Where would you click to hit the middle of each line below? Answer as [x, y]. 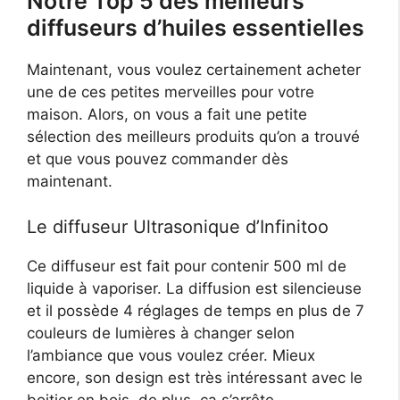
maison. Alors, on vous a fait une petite [167, 115]
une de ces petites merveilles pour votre [171, 92]
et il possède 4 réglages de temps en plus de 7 [196, 310]
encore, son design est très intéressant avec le [195, 377]
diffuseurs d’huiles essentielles [196, 28]
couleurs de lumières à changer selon [161, 333]
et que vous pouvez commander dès [158, 159]
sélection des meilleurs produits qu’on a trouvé [193, 137]
